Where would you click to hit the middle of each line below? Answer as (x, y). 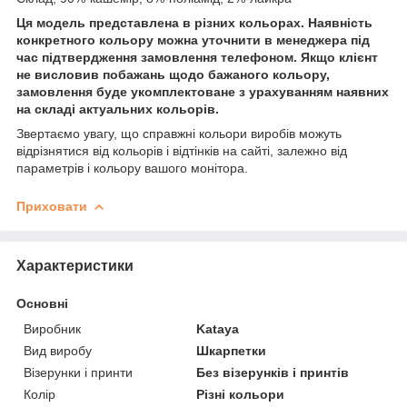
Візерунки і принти (78, 372)
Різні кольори (241, 394)
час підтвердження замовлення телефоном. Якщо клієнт (197, 57)
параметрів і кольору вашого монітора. (132, 168)
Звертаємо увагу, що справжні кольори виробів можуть (179, 133)
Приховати (52, 206)
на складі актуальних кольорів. (118, 109)
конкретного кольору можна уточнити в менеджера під (193, 40)
